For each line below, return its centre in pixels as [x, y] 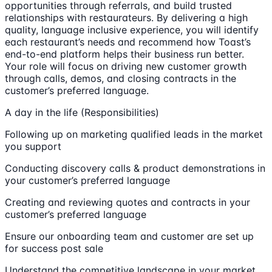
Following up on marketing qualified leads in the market [134, 134]
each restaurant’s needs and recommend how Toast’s [128, 42]
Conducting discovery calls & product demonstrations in [135, 168]
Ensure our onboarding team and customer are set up [129, 236]
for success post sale [54, 248]
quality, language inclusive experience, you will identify [132, 29]
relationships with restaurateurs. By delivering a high [126, 17]
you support [33, 146]
